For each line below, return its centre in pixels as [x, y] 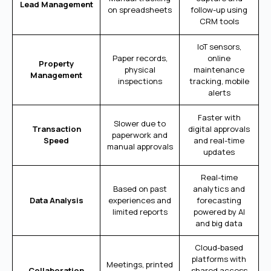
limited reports [140, 211]
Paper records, [140, 58]
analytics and [219, 188]
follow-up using [219, 9]
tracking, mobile [219, 81]
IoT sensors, [219, 46]
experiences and [140, 200]
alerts [219, 92]
